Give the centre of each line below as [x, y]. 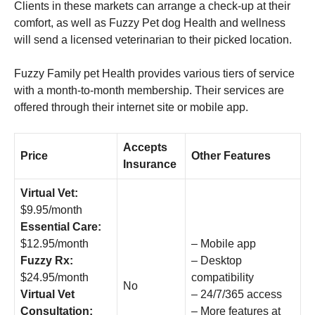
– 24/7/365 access [237, 294]
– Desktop [217, 260]
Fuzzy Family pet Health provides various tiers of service [154, 73]
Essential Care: [61, 226]
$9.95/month [51, 210]
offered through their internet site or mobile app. [131, 107]
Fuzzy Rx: [47, 260]
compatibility [223, 277]
